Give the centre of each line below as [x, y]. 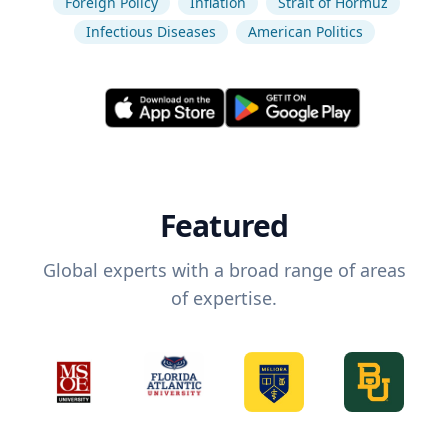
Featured [224, 226]
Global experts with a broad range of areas [224, 270]
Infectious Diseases [150, 31]
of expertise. [224, 298]
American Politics [305, 31]
